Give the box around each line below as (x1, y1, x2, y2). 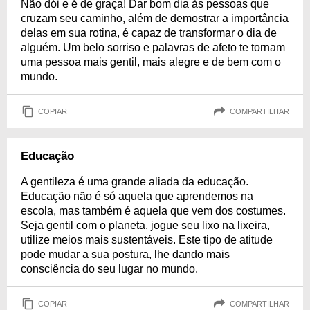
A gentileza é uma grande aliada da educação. (21, 176, 248, 188)
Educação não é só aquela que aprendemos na (21, 190, 253, 202)
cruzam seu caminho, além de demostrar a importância (21, 12, 289, 24)
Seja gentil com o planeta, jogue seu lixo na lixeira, (21, 219, 270, 231)
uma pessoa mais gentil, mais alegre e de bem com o (21, 56, 281, 68)
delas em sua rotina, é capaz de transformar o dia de (21, 27, 277, 39)
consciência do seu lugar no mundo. (21, 263, 198, 275)
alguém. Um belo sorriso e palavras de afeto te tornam (21, 42, 285, 53)
